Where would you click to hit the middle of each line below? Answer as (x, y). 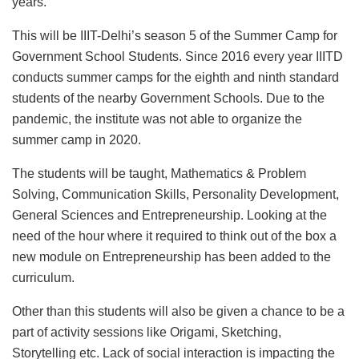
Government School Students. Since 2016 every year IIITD (177, 57)
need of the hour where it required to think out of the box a (174, 236)
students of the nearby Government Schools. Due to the (168, 99)
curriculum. (43, 278)
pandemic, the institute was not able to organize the (157, 119)
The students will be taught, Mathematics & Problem (159, 174)
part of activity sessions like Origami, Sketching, (147, 333)
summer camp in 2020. (77, 140)
